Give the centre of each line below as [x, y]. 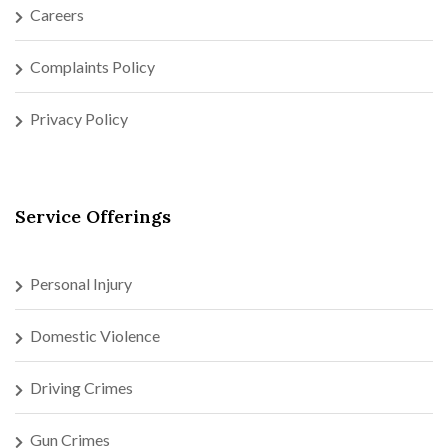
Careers [57, 14]
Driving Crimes [81, 387]
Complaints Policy [92, 66]
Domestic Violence [95, 335]
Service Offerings [93, 216]
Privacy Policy [79, 118]
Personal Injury [81, 283]
